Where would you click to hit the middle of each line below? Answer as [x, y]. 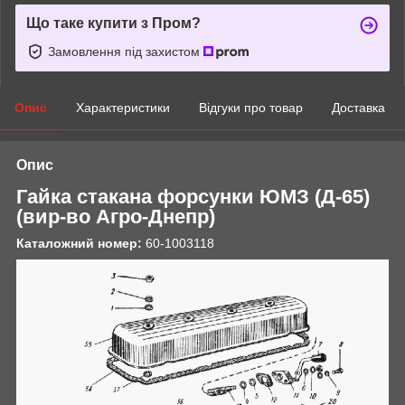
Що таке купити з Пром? [113, 23]
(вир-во [56, 216]
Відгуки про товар [251, 107]
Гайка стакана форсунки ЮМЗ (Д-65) [193, 196]
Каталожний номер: [79, 243]
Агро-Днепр [152, 216]
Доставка [358, 107]
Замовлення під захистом [126, 51]
